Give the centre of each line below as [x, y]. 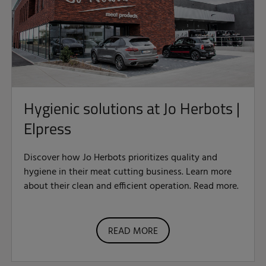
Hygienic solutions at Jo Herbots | [132, 109]
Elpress [47, 129]
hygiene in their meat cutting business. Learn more [128, 172]
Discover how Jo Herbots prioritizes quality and [121, 158]
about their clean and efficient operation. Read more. [131, 187]
